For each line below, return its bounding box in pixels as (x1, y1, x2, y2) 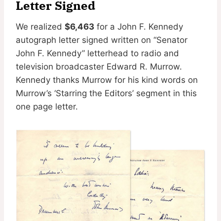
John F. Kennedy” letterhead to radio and (16, 48, 179, 58)
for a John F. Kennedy (94, 21, 183, 32)
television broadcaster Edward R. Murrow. (16, 61, 182, 72)
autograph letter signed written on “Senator (16, 35, 187, 45)
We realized (16, 21, 65, 32)
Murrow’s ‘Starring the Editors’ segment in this (16, 88, 197, 98)
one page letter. (16, 101, 78, 111)
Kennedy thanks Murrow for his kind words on (16, 74, 198, 85)
